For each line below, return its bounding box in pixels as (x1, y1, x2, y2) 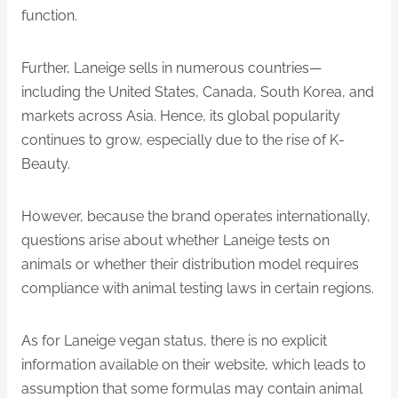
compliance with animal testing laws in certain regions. (21, 279, 374, 297)
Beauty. (21, 155, 70, 172)
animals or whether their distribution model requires (21, 255, 359, 273)
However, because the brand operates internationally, (21, 207, 370, 225)
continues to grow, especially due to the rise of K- (21, 131, 345, 148)
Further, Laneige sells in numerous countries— (21, 59, 322, 76)
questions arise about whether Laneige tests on (21, 231, 330, 249)
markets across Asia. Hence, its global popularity (21, 107, 340, 124)
